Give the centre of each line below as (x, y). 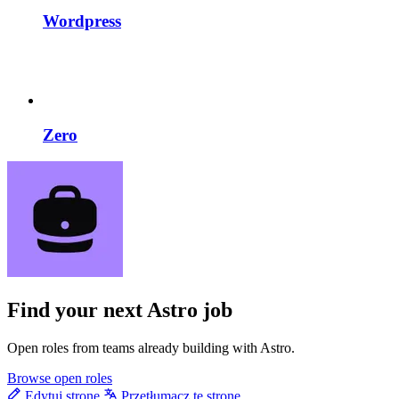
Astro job (190, 310)
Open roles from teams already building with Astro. (151, 348)
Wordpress (82, 21)
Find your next (77, 310)
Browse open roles (60, 379)
